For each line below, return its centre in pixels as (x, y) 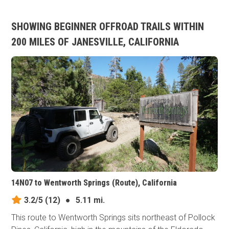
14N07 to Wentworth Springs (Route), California (94, 183)
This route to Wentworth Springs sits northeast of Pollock (113, 218)
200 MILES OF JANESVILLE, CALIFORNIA (95, 42)
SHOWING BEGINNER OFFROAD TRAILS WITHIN (108, 27)
